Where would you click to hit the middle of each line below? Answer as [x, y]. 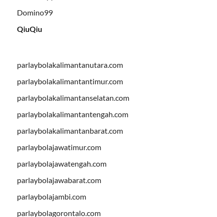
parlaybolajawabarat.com [59, 180]
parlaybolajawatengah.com [62, 164]
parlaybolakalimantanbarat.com [70, 131]
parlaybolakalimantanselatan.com [73, 98]
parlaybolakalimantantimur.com [70, 81]
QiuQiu [30, 29]
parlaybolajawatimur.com [59, 147]
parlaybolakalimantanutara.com [70, 65]
